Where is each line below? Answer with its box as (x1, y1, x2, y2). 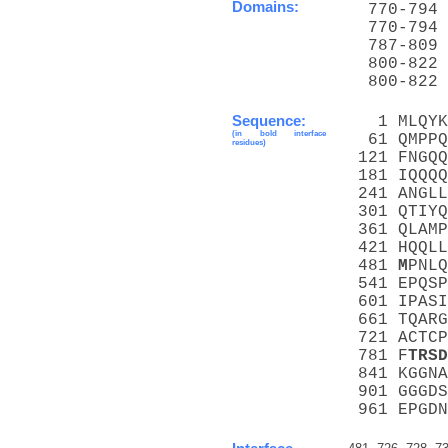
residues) (232, 137, 266, 147)
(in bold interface (232, 128, 326, 138)
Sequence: (232, 112, 306, 129)
